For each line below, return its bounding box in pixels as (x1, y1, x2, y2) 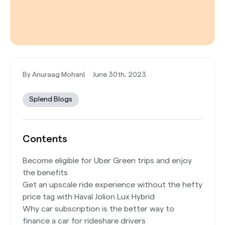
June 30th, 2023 (92, 71, 146, 78)
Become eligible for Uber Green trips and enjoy (23, 156, 192, 165)
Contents (23, 134, 67, 144)
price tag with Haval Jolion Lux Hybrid (23, 192, 157, 201)
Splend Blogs (29, 95, 72, 103)
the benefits (23, 168, 68, 177)
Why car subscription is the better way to (23, 204, 174, 213)
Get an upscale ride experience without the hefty (23, 180, 202, 189)
